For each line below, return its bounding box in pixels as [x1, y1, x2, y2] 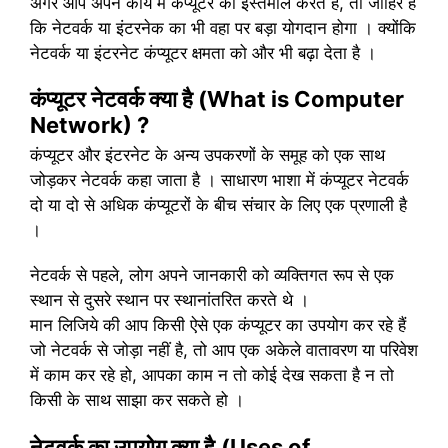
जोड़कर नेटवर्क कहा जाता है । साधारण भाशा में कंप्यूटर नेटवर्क [30, 169, 409, 190]
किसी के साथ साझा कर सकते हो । [30, 390, 244, 411]
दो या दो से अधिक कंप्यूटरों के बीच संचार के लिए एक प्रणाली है [30, 194, 407, 215]
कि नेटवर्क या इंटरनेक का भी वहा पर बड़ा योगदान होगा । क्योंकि [30, 17, 416, 38]
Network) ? [30, 111, 149, 138]
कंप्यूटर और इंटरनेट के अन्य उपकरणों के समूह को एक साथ [30, 144, 385, 165]
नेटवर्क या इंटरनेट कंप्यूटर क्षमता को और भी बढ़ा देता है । [30, 42, 376, 63]
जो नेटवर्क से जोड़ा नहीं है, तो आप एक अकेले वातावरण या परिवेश [30, 340, 418, 361]
